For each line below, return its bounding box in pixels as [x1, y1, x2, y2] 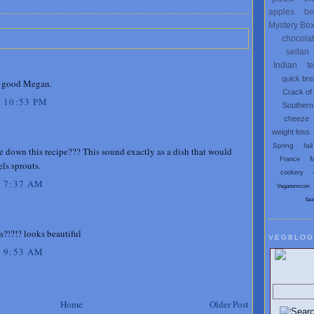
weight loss [272, 128, 310, 137]
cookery [280, 169, 303, 177]
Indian [273, 60, 297, 71]
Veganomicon [277, 183, 309, 190]
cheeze [284, 114, 309, 123]
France [279, 156, 300, 163]
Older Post [210, 297, 249, 310]
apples [268, 7, 294, 18]
